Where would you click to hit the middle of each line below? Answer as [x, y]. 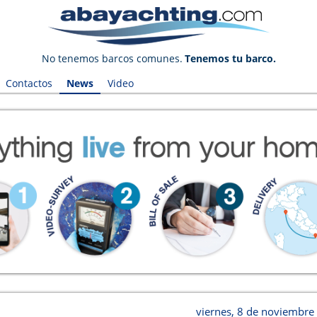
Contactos [29, 83]
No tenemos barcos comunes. [112, 58]
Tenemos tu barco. [230, 58]
